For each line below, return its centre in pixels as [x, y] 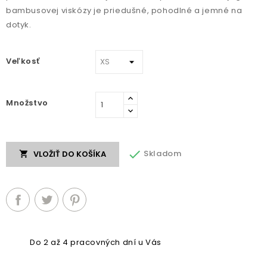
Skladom [162, 154]
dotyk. [19, 25]
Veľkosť [23, 61]
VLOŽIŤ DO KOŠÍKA [70, 154]
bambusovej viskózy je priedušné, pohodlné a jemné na [124, 11]
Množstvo [27, 103]
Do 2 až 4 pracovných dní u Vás [96, 242]
